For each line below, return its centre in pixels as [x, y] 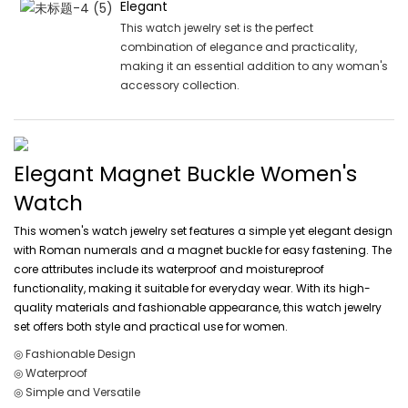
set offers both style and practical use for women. [151, 327]
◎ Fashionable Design [75, 354]
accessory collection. [179, 86]
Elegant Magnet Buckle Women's [185, 173]
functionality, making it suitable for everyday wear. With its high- [192, 289]
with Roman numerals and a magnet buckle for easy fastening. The [203, 250]
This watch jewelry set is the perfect [216, 28]
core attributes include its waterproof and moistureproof [169, 270]
